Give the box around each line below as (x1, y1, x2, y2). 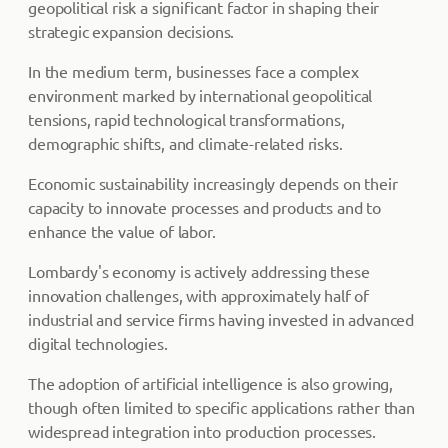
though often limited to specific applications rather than (28, 397, 415, 417)
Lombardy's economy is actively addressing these (28, 261, 370, 281)
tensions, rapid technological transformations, (28, 109, 345, 129)
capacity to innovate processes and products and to (28, 197, 381, 217)
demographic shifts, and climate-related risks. (28, 133, 343, 153)
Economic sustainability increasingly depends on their (28, 173, 398, 193)
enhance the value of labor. (28, 221, 216, 241)
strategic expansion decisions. (28, 21, 235, 41)
